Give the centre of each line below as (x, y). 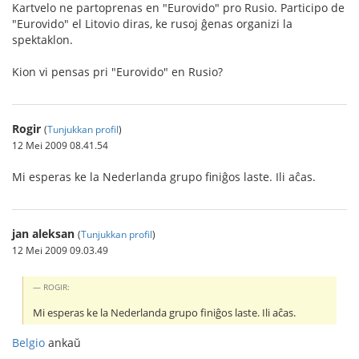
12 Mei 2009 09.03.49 (60, 250)
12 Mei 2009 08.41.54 (60, 145)
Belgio (28, 342)
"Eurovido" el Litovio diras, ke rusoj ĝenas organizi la (152, 24)
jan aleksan (43, 234)
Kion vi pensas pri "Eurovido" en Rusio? (117, 72)
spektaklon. (42, 40)
